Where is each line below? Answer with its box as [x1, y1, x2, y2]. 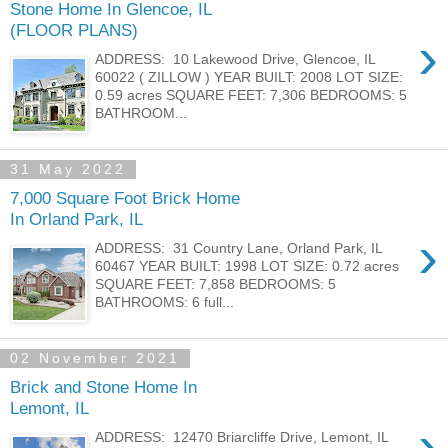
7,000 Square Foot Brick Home [10, 188, 240, 209]
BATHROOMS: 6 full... [95, 293, 235, 310]
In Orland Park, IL [10, 209, 143, 230]
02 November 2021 [10, 350, 180, 367]
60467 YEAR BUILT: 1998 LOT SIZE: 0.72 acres [95, 257, 400, 274]
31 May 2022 [10, 161, 126, 178]
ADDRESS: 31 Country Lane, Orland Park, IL [95, 239, 383, 256]
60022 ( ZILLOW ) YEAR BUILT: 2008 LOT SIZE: [95, 68, 404, 85]
